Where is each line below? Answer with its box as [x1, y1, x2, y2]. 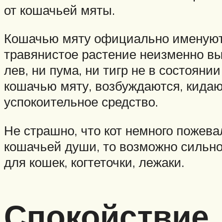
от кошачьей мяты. [4, 1, 115, 18]
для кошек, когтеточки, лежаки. [4, 154, 184, 170]
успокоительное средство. [4, 94, 158, 110]
